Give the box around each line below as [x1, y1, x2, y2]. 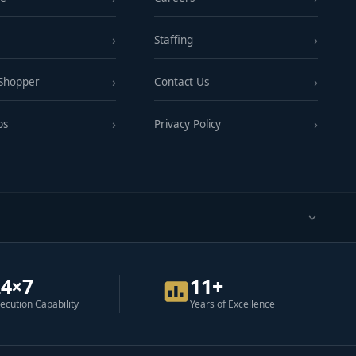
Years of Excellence [190, 297, 276, 311]
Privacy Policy [153, 117, 221, 132]
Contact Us [153, 75, 209, 90]
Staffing [153, 33, 193, 48]
